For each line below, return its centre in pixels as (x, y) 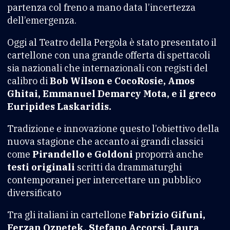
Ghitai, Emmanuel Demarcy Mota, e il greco (112, 93)
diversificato (34, 193)
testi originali (41, 167)
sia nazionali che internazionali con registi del (108, 68)
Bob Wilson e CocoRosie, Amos (122, 81)
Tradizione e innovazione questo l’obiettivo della (113, 128)
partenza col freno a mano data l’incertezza (101, 7)
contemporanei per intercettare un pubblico (104, 180)
